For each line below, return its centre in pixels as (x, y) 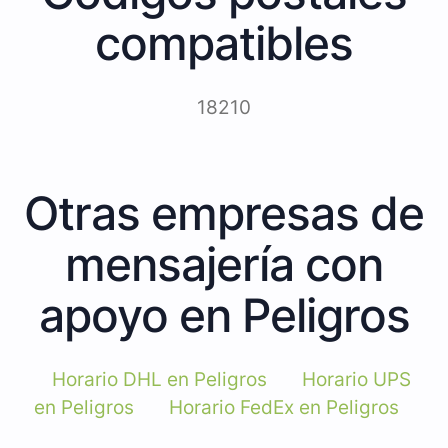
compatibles (224, 42)
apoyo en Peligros (224, 314)
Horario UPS (356, 379)
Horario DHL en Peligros (159, 379)
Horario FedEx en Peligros (284, 407)
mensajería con (224, 263)
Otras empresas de (224, 212)
